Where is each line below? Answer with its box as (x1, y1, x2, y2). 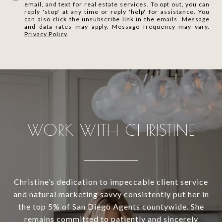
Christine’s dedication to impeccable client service (14, 177, 208, 187)
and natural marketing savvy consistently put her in (13, 189, 209, 199)
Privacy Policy (24, 30, 67, 38)
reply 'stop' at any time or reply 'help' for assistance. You (24, 8, 210, 16)
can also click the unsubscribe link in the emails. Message (24, 15, 210, 23)
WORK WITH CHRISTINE (27, 120, 195, 140)
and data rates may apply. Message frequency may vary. (24, 23, 210, 31)
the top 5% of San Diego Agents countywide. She (18, 202, 204, 212)
